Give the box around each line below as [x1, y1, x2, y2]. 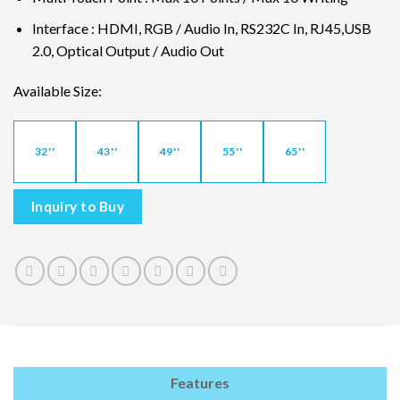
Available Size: [13, 82, 102, 100]
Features [171, 373, 229, 391]
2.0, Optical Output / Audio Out [31, 41, 224, 59]
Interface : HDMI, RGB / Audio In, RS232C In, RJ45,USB [31, 19, 371, 37]
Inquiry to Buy [30, 198, 125, 215]
